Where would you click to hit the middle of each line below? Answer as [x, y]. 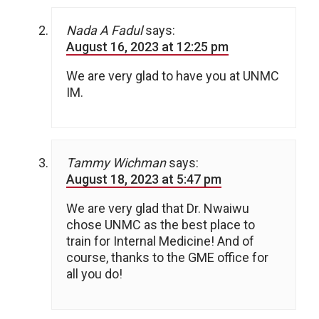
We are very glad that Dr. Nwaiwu [158, 208]
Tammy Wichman [116, 162]
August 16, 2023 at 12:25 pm [147, 46]
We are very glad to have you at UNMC [173, 75]
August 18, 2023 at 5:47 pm [144, 179]
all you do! [94, 273]
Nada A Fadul [104, 30]
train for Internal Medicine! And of [160, 241]
